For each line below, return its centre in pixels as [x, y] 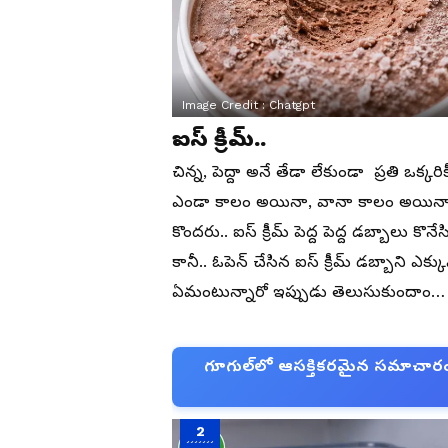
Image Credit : [225, 105]
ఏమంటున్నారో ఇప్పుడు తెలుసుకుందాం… [308, 292]
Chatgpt [292, 105]
